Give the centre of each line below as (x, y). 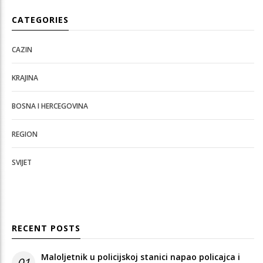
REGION (25, 134)
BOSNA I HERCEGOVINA (50, 106)
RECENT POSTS (46, 228)
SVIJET (22, 162)
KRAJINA (25, 77)
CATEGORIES (40, 19)
